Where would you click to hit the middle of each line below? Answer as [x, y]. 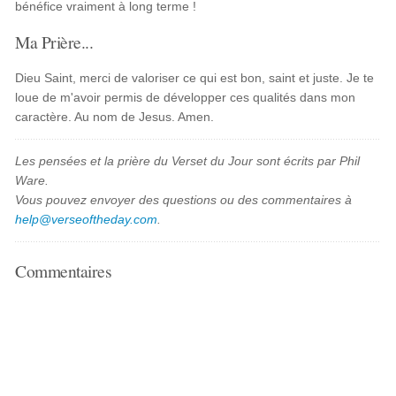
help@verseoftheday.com [87, 219]
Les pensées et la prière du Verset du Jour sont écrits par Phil [188, 161]
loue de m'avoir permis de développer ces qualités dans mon [186, 97]
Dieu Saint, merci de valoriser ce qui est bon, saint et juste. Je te [195, 78]
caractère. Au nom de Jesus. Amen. [115, 117]
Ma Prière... [54, 42]
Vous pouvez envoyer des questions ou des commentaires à [184, 200]
